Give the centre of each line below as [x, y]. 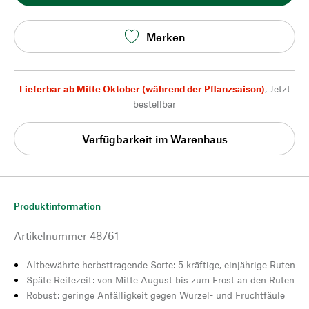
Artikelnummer [50, 236]
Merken [166, 37]
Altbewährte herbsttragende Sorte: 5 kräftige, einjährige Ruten [161, 265]
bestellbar [154, 104]
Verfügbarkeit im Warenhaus [154, 139]
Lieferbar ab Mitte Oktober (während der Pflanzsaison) [142, 89]
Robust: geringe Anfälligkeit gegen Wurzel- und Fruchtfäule [156, 295]
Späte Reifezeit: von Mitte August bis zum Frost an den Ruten [160, 280]
